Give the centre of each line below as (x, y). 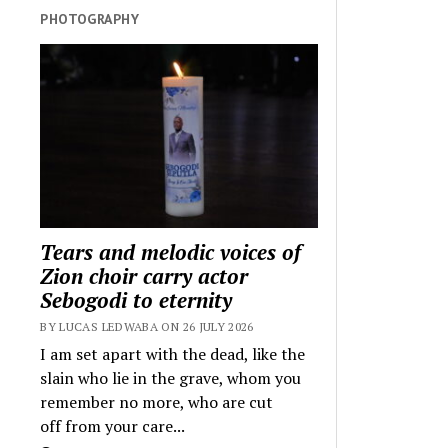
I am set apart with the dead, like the (173, 354)
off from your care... (113, 426)
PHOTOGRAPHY (89, 19)
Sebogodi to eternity (136, 300)
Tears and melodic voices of (171, 252)
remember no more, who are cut (157, 402)
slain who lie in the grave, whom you (171, 378)
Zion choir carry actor (144, 276)
